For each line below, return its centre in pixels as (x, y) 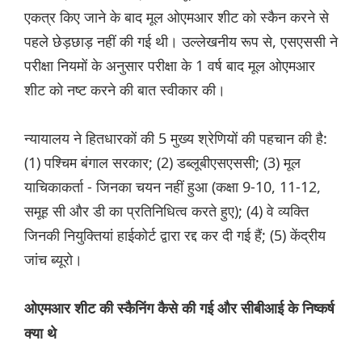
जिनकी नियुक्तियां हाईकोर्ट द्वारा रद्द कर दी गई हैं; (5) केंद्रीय (175, 236)
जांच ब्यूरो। (53, 260)
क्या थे (40, 334)
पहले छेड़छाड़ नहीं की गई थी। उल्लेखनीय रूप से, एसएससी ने (181, 42)
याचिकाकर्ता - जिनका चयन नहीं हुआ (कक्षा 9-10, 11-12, (173, 187)
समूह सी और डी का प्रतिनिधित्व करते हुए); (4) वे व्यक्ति (166, 211)
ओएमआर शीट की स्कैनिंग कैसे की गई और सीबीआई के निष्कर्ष (179, 309)
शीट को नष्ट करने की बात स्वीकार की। (125, 90)
